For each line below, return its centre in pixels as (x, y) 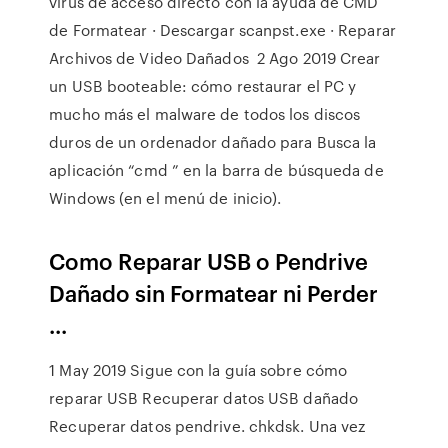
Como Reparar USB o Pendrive (209, 260)
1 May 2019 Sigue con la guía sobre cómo (198, 370)
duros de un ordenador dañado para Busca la (213, 142)
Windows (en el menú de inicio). (165, 198)
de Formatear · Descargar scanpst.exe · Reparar (222, 30)
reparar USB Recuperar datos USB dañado (204, 398)
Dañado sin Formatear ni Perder (214, 292)
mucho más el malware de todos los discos (205, 114)
